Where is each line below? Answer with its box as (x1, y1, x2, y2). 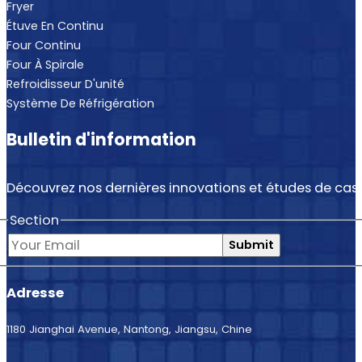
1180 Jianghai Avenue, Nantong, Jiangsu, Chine (6, 322, 252, 338)
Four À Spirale (6, 57, 84, 74)
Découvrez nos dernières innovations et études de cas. (6, 179, 360, 198)
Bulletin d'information (6, 127, 196, 151)
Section (10, 210, 59, 229)
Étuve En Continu (6, 18, 103, 35)
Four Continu (6, 37, 81, 54)
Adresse (6, 284, 64, 303)
